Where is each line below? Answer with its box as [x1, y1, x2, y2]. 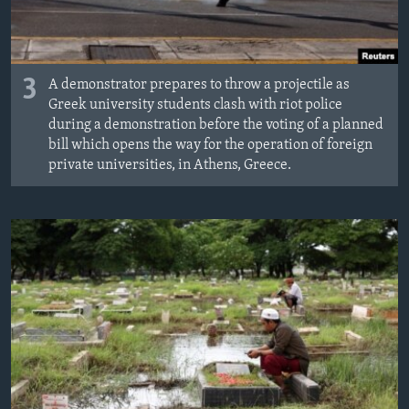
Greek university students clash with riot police [48, 97, 342, 112]
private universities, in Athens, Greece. [48, 157, 291, 173]
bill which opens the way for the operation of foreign [48, 137, 372, 152]
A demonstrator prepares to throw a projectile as [48, 77, 350, 92]
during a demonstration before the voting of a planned [48, 117, 383, 132]
